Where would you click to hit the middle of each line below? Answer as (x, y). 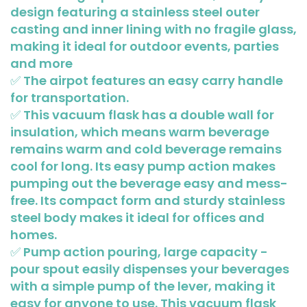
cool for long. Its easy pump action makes (143, 166)
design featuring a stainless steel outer (135, 12)
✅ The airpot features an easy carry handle (147, 80)
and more (41, 63)
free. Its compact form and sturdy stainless (148, 200)
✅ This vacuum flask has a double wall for (142, 114)
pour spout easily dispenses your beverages (150, 269)
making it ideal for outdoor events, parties (145, 46)
